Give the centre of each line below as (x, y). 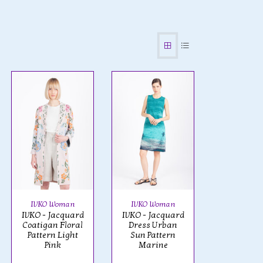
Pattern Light (53, 235)
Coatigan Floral (53, 225)
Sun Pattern (153, 235)
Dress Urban (153, 225)
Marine (153, 245)
